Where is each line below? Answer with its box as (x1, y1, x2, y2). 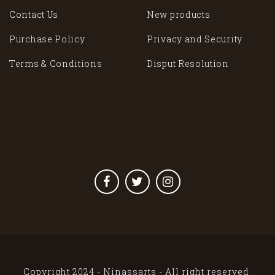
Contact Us (9, 9, 58, 21)
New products (147, 9, 211, 21)
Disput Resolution (147, 58, 229, 70)
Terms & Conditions (9, 58, 103, 70)
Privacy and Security (147, 33, 242, 45)
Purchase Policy (9, 33, 85, 45)
